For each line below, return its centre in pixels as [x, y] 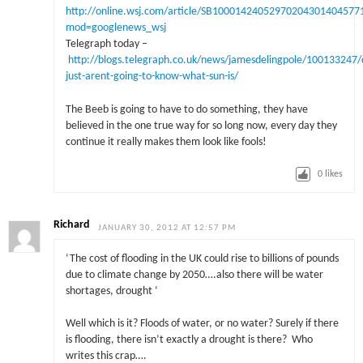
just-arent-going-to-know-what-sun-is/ [152, 77]
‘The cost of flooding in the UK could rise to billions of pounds [202, 258]
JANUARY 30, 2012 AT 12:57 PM [167, 228]
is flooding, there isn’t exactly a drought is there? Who [189, 340]
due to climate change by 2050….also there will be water [194, 275]
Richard [72, 225]
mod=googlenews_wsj [115, 28]
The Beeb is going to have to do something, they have [186, 109]
